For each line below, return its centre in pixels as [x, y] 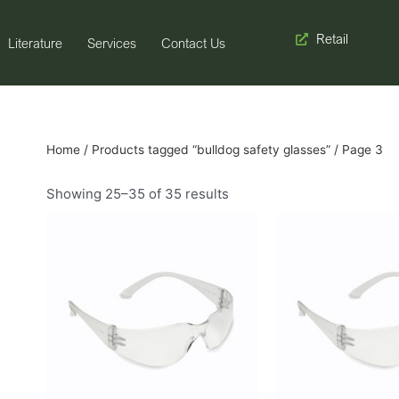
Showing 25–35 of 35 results [138, 193]
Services [111, 42]
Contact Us [193, 42]
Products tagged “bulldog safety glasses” [211, 150]
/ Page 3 [357, 150]
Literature [35, 42]
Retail [332, 38]
